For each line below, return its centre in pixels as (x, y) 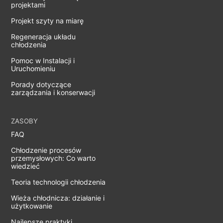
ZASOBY (25, 121)
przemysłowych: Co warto (54, 158)
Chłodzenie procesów (46, 150)
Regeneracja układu (44, 37)
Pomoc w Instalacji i (43, 61)
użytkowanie (32, 206)
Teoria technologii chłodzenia (58, 182)
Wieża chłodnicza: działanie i (58, 198)
